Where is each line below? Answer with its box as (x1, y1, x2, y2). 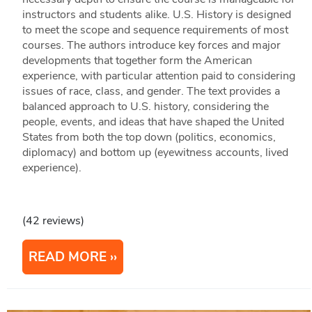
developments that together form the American (22, 53, 252, 69)
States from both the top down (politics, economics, (22, 130, 276, 146)
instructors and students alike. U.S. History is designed (22, 7, 291, 23)
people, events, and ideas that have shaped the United (22, 114, 284, 130)
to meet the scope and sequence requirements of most (22, 22, 288, 38)
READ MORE (28, 248, 107, 267)
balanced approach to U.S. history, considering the (22, 99, 269, 115)
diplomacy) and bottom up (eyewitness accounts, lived (22, 145, 288, 161)
